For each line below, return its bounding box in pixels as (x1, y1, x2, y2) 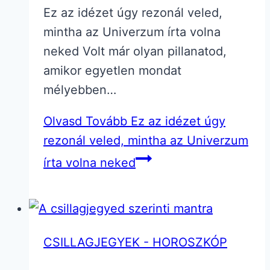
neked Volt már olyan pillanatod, (43, 44, 227, 59)
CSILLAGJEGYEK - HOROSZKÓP (43, 235, 227, 250)
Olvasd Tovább (43, 114, 127, 129)
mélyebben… (43, 83, 116, 98)
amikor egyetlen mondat (43, 63, 181, 78)
